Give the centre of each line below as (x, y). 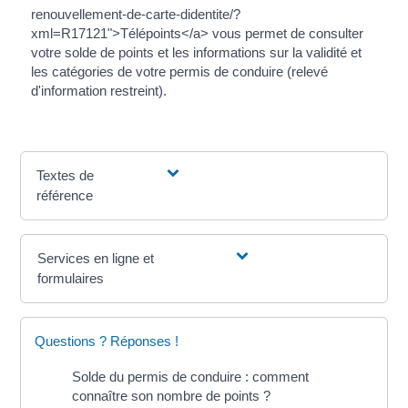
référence (65, 196)
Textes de (66, 176)
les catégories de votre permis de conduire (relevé (179, 72)
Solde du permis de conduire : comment (191, 377)
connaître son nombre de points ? (172, 396)
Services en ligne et (96, 259)
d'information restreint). (98, 91)
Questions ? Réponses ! (107, 342)
